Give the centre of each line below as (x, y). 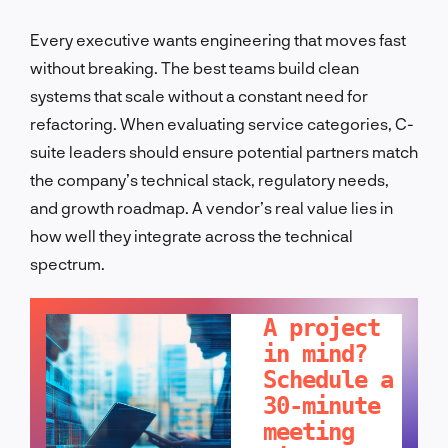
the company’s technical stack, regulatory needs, (209, 179)
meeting (309, 431)
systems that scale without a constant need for (199, 95)
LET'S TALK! (305, 289)
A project (322, 327)
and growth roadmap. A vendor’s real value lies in (211, 207)
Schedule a (328, 379)
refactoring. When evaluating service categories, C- (222, 123)
